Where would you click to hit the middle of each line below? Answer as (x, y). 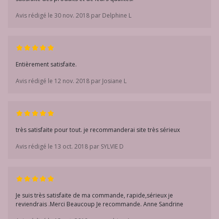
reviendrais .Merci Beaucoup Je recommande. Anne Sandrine (99, 204)
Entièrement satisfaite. (46, 64)
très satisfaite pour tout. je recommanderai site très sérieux (98, 130)
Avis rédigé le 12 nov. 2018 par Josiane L (71, 81)
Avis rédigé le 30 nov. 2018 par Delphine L (74, 15)
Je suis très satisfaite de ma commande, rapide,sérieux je (94, 195)
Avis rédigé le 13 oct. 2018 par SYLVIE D (70, 146)
